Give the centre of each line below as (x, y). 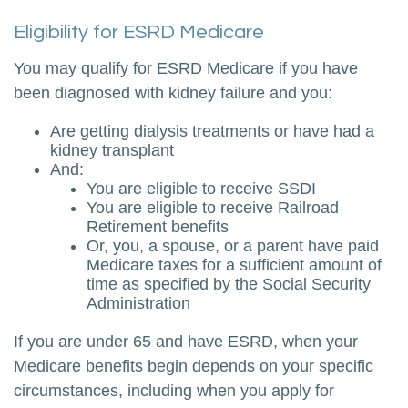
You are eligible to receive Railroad (213, 208)
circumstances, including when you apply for (174, 391)
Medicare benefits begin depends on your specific (194, 366)
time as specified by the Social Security (229, 284)
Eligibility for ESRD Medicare (139, 32)
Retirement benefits (158, 227)
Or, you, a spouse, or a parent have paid (233, 246)
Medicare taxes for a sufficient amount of (234, 265)
